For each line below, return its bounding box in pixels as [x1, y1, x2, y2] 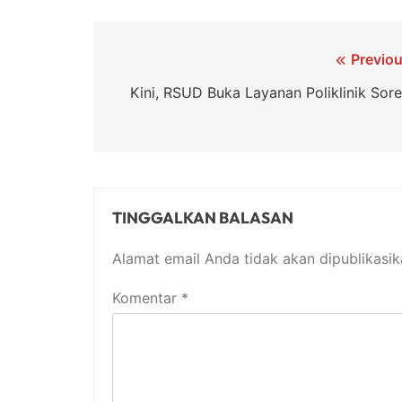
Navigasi [110, 49, 199, 76]
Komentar [112, 288, 181, 307]
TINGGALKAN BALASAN [112, 206, 293, 228]
